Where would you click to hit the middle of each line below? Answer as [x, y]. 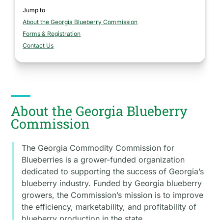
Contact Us [38, 45]
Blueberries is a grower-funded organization [103, 160]
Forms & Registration [52, 34]
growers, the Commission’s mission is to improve [113, 195]
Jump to [34, 10]
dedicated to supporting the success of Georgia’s [113, 171]
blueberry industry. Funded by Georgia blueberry [112, 183]
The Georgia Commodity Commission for [98, 148]
